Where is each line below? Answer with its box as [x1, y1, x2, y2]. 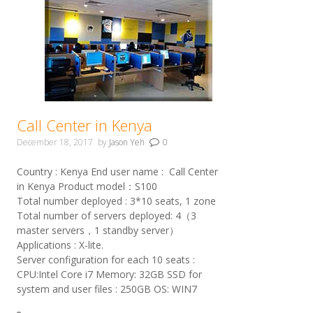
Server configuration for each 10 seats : [16, 253, 195, 267]
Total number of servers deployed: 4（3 [16, 209, 196, 223]
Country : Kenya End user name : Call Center [16, 165, 218, 179]
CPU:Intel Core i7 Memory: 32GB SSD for [16, 268, 202, 282]
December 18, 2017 [16, 136, 93, 149]
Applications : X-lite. [16, 238, 103, 252]
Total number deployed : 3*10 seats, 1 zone [16, 194, 216, 208]
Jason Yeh [108, 136, 145, 149]
